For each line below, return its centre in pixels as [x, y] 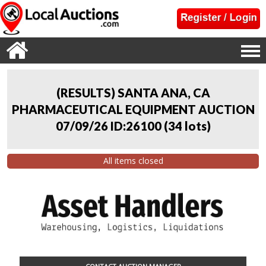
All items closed [133, 161]
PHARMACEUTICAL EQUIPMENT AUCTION [133, 109]
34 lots [187, 126]
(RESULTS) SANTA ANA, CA [133, 92]
